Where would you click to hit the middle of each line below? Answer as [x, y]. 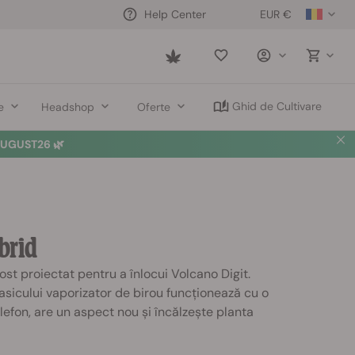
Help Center [175, 14]
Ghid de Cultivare [277, 106]
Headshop [67, 107]
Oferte [154, 107]
